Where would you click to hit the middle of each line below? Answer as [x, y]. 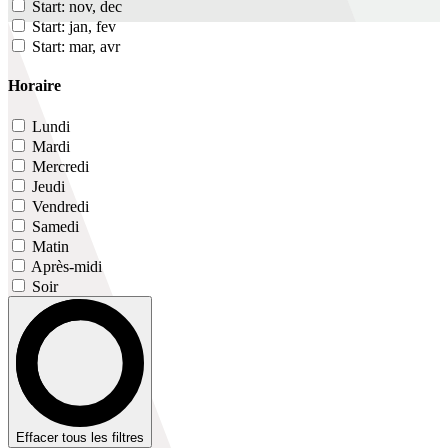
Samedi [55, 227]
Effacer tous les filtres [80, 438]
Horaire [34, 85]
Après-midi [66, 267]
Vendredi [60, 207]
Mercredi [60, 167]
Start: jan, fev [74, 26]
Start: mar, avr [76, 46]
